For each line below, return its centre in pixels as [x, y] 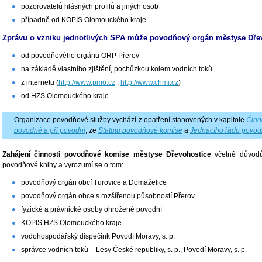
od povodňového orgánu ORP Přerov [80, 55]
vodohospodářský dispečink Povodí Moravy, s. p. [98, 236]
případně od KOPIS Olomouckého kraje [84, 20]
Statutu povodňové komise [140, 130]
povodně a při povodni [50, 130]
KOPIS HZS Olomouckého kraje [71, 223]
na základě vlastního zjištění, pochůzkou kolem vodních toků [117, 69]
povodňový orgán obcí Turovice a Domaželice [94, 182]
